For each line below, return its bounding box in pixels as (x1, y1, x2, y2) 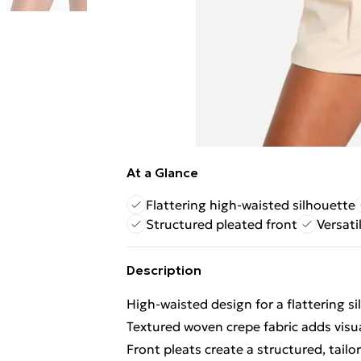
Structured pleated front (146, 216, 297, 232)
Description (127, 262, 201, 278)
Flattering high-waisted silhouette (146, 197, 355, 213)
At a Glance (127, 164, 198, 180)
